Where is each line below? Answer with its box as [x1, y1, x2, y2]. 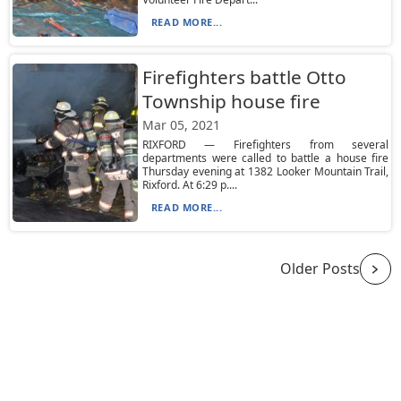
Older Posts [279, 259, 360, 278]
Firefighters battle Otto [141, 64, 346, 90]
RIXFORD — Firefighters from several [141, 137, 389, 152]
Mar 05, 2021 [141, 116, 220, 133]
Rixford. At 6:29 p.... [141, 177, 237, 192]
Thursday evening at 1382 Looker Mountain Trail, [141, 164, 389, 179]
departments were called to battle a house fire [141, 150, 389, 166]
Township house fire [141, 89, 320, 114]
